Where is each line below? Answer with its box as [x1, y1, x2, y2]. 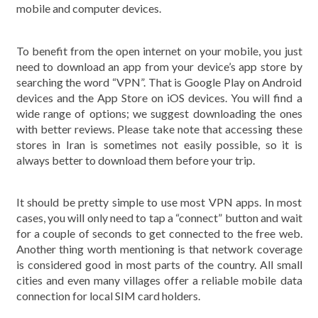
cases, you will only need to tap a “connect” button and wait [16, 211, 302, 224]
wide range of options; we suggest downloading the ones [16, 106, 302, 120]
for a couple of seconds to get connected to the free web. [16, 226, 302, 240]
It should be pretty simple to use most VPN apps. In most [16, 195, 302, 209]
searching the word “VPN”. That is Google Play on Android [16, 75, 302, 89]
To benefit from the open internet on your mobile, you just [16, 43, 302, 57]
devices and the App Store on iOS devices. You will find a [16, 90, 302, 104]
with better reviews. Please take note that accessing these [16, 121, 302, 136]
